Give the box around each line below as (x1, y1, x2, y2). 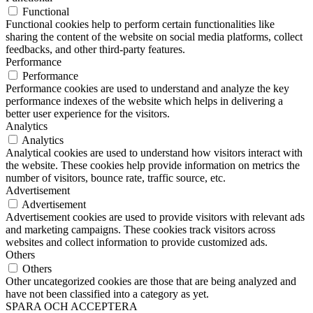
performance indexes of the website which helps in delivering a (6, 95, 283, 108)
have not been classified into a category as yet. (6, 288, 209, 300)
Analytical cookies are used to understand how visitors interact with (6, 147, 303, 159)
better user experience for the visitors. (6, 108, 170, 120)
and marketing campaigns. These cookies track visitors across (6, 224, 275, 236)
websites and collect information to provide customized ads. (6, 236, 268, 249)
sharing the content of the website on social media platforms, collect (6, 31, 303, 43)
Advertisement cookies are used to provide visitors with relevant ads (6, 211, 305, 224)
